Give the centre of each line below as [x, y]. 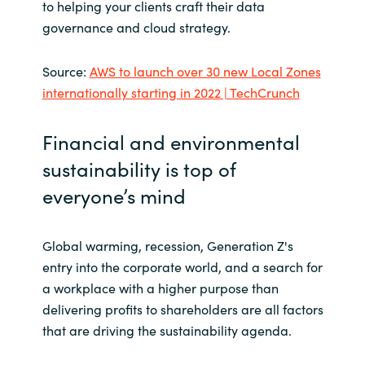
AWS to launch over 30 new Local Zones [205, 70]
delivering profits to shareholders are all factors [182, 309]
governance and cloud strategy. [136, 27]
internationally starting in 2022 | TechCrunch [171, 92]
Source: [66, 70]
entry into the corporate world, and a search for [182, 267]
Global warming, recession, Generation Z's [167, 246]
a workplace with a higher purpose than [160, 288]
